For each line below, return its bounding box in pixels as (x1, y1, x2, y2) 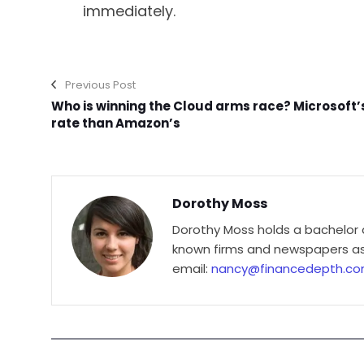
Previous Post (65, 76, 136, 93)
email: (172, 259, 211, 277)
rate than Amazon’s (51, 114, 180, 132)
